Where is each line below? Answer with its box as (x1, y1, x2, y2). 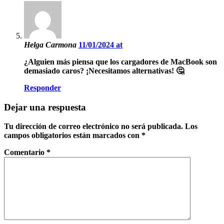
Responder (24, 83, 61, 92)
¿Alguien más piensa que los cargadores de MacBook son (24, 57, 217, 66)
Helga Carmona (24, 40, 78, 49)
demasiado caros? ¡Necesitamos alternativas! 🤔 (24, 66, 184, 75)
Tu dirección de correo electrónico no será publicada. (4, 122, 183, 131)
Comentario (4, 148, 46, 157)
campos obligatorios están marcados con (4, 131, 141, 140)
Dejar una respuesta (4, 101, 86, 112)
